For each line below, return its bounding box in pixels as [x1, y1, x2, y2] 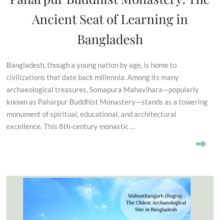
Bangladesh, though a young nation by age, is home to [6, 60, 177, 70]
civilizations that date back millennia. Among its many [6, 73, 179, 82]
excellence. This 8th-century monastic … [6, 122, 136, 131]
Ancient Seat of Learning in [31, 10, 188, 28]
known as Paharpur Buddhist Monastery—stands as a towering [6, 97, 208, 107]
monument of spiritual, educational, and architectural [6, 110, 177, 119]
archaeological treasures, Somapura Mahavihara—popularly [6, 85, 199, 94]
